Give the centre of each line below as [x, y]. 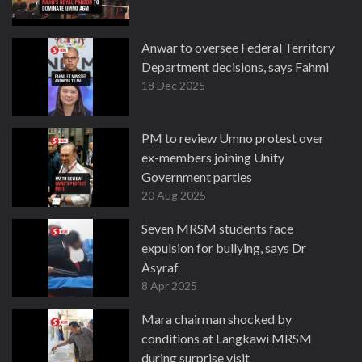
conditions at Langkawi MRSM [227, 338]
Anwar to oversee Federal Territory [238, 47]
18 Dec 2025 [173, 85]
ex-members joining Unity [213, 157]
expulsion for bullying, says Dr [224, 248]
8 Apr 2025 [169, 286]
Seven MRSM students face [217, 228]
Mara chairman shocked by [217, 319]
